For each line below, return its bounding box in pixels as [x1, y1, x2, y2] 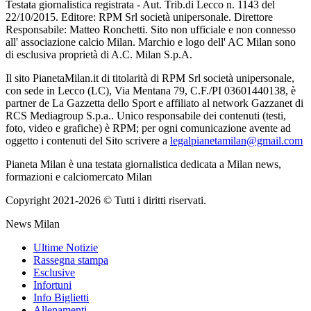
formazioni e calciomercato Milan [6, 170, 152, 183]
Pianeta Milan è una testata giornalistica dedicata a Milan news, [6, 158, 281, 170]
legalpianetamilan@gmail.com [170, 134, 303, 146]
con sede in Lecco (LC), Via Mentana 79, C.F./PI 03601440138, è [6, 84, 296, 96]
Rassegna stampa [33, 253, 108, 266]
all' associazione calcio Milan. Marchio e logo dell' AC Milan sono [6, 35, 296, 48]
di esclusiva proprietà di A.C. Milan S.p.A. [6, 48, 192, 60]
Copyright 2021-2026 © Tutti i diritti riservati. [6, 194, 206, 206]
